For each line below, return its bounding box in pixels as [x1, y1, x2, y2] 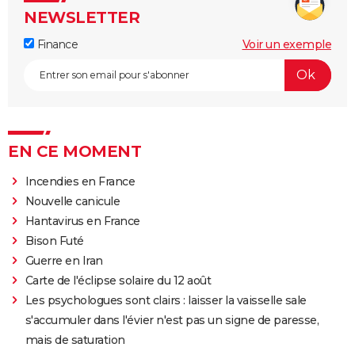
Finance [34, 36, 78, 52]
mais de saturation [25, 332, 125, 347]
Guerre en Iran [25, 253, 103, 268]
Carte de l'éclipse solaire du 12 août [25, 273, 212, 288]
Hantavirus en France [25, 213, 140, 228]
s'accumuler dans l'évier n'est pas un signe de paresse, [25, 312, 319, 327]
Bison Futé [25, 233, 84, 248]
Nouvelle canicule [25, 193, 120, 208]
